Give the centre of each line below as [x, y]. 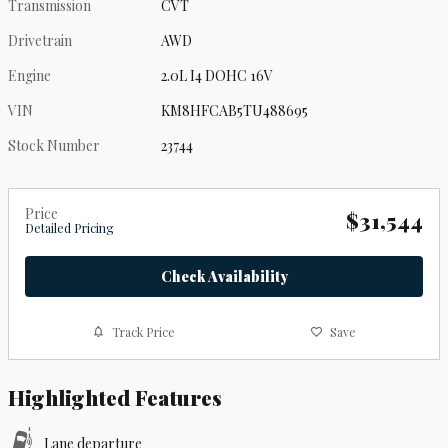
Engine [29, 75]
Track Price [144, 331]
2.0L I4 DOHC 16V [217, 75]
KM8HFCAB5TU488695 [235, 110]
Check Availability [224, 277]
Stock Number [54, 145]
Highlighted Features [115, 397]
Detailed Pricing [69, 227]
